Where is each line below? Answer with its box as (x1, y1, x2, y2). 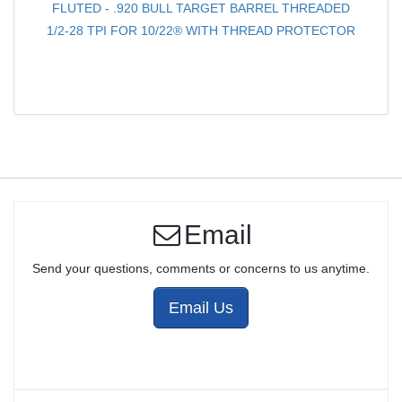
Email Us (169, 299, 233, 318)
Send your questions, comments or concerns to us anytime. (32, 261, 370, 276)
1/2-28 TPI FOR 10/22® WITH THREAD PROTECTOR (47, 23, 355, 39)
